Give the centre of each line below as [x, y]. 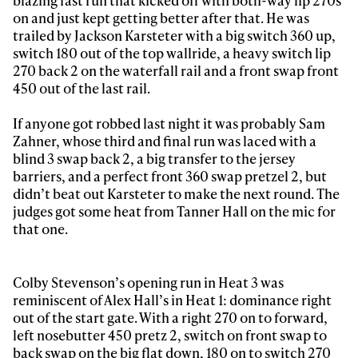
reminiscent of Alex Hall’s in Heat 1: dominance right [173, 300]
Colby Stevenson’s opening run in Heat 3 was [149, 282]
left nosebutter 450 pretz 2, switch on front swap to [170, 335]
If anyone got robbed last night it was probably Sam [169, 123]
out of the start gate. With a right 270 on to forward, [171, 318]
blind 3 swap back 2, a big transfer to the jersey [155, 159]
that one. [41, 229]
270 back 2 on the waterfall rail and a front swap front [176, 71]
